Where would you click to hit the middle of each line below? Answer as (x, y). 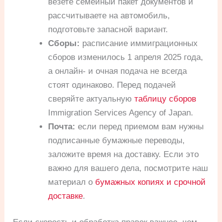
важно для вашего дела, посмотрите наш (128, 168)
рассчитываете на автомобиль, (109, 15)
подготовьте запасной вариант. (108, 29)
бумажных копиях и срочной (151, 182)
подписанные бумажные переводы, (117, 140)
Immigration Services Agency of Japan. (121, 112)
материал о (72, 182)
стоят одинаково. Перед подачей (112, 85)
